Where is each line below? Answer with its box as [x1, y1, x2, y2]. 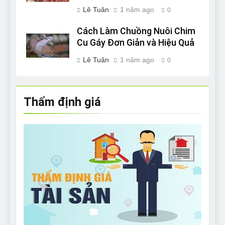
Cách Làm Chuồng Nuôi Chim [77, 26, 195, 37]
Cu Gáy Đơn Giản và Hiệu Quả [77, 38, 194, 48]
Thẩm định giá [24, 95, 101, 109]
